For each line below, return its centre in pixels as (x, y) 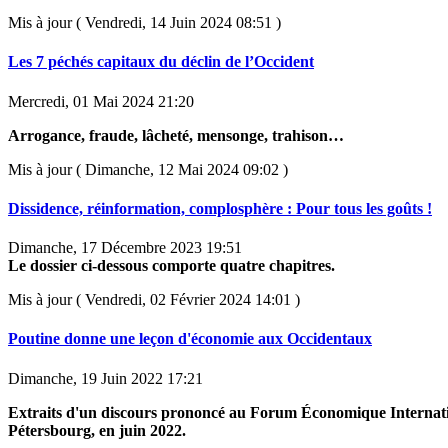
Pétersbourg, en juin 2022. (99, 430)
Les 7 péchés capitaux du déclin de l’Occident (161, 62)
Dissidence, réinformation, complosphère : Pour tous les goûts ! (220, 208)
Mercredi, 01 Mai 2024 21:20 (101, 101)
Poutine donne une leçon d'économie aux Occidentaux (190, 339)
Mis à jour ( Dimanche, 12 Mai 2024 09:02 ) (148, 169)
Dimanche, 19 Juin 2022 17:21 (105, 378)
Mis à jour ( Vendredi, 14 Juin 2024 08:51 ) (144, 23)
